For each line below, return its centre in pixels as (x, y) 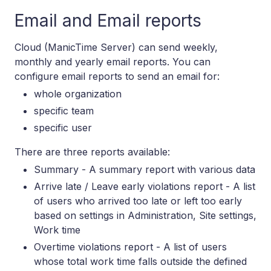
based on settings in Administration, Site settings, (145, 215)
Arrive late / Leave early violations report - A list (145, 186)
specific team (64, 110)
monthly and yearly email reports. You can (113, 61)
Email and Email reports (108, 20)
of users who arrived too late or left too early (138, 201)
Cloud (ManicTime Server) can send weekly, (116, 47)
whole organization (78, 93)
